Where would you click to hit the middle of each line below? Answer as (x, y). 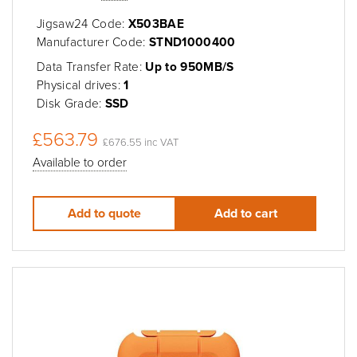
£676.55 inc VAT (141, 142)
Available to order (80, 162)
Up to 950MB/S (190, 67)
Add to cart (246, 214)
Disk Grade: (71, 103)
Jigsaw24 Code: (82, 24)
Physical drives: (80, 85)
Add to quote (104, 214)
